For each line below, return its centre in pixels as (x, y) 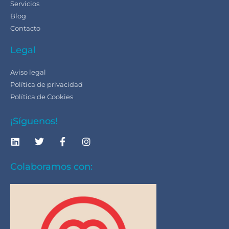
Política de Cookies (42, 97)
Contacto (25, 28)
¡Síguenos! (34, 121)
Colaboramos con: (51, 166)
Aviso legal (28, 72)
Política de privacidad (47, 85)
